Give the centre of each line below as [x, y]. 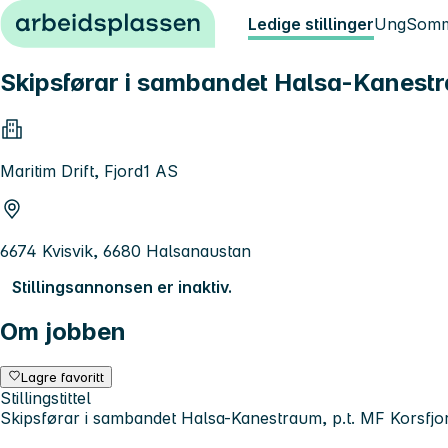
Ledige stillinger [311, 24]
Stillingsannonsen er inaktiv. [122, 286]
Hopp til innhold [69, 18]
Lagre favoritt [63, 376]
